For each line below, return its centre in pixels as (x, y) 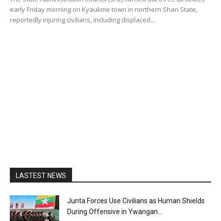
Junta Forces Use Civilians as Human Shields (136, 201)
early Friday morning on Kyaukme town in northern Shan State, (104, 10)
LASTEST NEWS (41, 176)
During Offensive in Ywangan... (115, 212)
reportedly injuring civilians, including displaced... (82, 20)
